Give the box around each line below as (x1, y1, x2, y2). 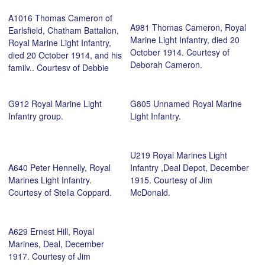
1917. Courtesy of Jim (8, 250, 91, 263)
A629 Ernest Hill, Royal (8, 225, 94, 238)
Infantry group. (8, 110, 63, 122)
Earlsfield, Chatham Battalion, (8, 24, 119, 37)
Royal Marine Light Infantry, (8, 37, 111, 49)
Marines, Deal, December (8, 238, 104, 250)
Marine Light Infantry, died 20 (130, 34, 240, 46)
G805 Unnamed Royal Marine (130, 98, 242, 110)
